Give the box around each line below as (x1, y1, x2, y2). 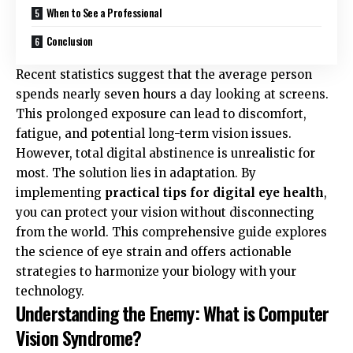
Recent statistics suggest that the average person (16, 66, 312, 82)
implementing (16, 184, 105, 200)
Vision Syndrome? (16, 322, 142, 351)
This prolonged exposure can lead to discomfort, (16, 106, 307, 121)
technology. (16, 283, 84, 299)
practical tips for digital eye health (105, 184, 324, 200)
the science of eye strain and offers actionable (16, 243, 292, 259)
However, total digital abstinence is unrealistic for (16, 145, 315, 161)
